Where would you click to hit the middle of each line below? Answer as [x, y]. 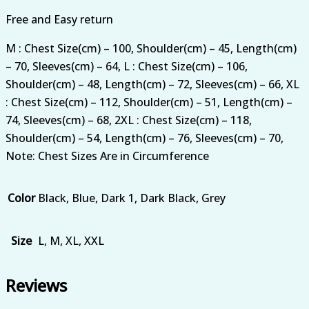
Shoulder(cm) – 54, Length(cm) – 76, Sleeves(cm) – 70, [144, 138]
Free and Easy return [59, 19]
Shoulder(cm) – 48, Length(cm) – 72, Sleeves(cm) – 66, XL [152, 84]
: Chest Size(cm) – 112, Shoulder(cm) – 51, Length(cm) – [149, 102]
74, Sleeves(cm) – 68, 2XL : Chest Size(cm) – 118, [129, 120]
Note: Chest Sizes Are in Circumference [107, 156]
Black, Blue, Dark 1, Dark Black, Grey [132, 198]
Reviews [36, 285]
